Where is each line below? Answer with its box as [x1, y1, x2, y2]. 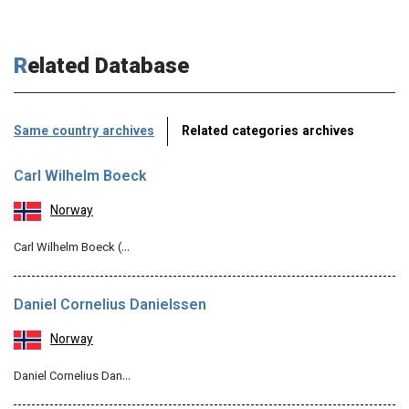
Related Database [27, 50, 189, 85]
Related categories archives [182, 122, 354, 142]
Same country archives [14, 122, 154, 142]
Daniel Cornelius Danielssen [14, 295, 206, 318]
